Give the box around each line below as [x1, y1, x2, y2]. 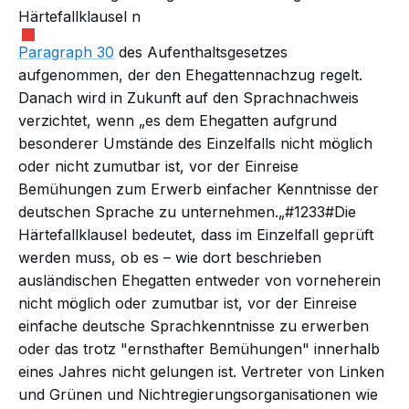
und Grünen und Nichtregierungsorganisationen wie [18, 385, 378, 404]
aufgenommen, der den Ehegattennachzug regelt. [18, 66, 362, 85]
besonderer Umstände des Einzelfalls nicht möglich [18, 134, 372, 153]
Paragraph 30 [18, 43, 114, 62]
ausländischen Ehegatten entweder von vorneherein [18, 271, 381, 290]
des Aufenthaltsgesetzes [114, 43, 288, 62]
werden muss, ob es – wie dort [18, 248, 236, 267]
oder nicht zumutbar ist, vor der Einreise [18, 157, 299, 176]
